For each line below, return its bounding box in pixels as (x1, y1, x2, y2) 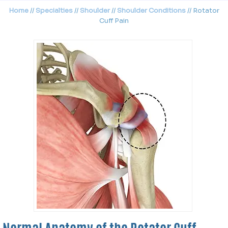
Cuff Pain (99, 16, 129, 25)
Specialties (36, 6, 73, 15)
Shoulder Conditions (117, 6, 186, 15)
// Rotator (186, 6, 219, 15)
